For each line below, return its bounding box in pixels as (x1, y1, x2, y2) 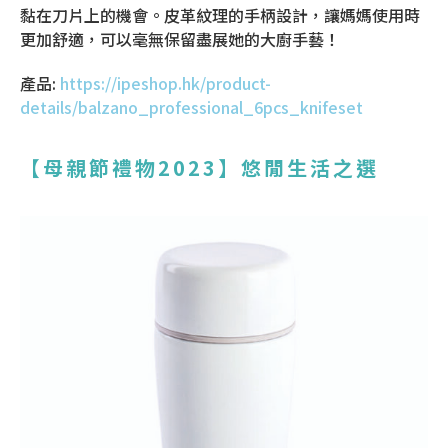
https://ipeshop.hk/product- (60, 71, 271, 96)
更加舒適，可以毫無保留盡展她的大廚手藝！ (20, 27, 340, 52)
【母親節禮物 (20, 153, 158, 183)
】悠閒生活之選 (218, 153, 379, 183)
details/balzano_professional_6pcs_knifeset (20, 95, 363, 120)
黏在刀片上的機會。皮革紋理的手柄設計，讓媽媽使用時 (20, 3, 420, 28)
